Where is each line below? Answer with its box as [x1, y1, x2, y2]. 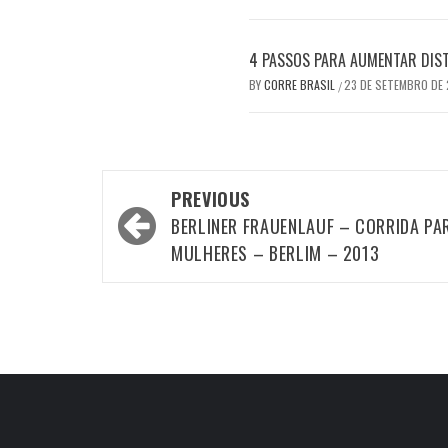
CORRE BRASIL [264, 76, 338, 94]
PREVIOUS [171, 186, 251, 213]
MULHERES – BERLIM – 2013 [171, 240, 380, 267]
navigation [112, 207, 227, 253]
